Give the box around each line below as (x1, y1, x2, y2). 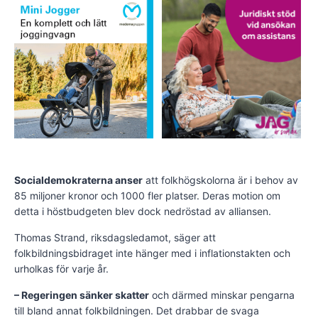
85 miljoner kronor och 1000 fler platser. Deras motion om (14, 190, 280, 202)
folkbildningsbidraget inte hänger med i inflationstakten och (14, 247, 290, 260)
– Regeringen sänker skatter (14, 289, 149, 302)
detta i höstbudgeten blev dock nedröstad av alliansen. (14, 205, 271, 218)
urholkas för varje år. (14, 263, 109, 275)
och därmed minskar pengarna (149, 289, 295, 302)
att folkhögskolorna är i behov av (143, 174, 298, 187)
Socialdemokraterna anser (14, 174, 143, 187)
